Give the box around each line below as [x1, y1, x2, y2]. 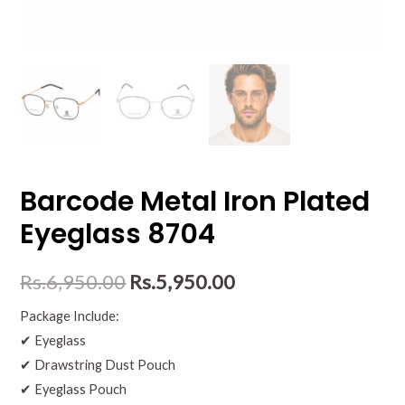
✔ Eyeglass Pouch [20, 381, 127, 398]
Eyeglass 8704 [20, 215, 216, 253]
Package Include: [20, 308, 120, 325]
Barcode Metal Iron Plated [20, 183, 371, 221]
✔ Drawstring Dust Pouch [20, 357, 176, 373]
